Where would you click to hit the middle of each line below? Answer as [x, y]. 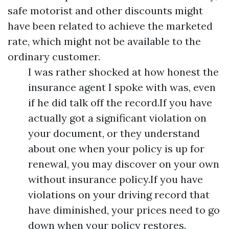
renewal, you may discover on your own [124, 164]
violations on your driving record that [119, 194]
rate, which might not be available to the [104, 41]
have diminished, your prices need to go [124, 210]
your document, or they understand [114, 133]
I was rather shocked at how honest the [123, 72]
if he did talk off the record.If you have [120, 102]
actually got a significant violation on [117, 118]
